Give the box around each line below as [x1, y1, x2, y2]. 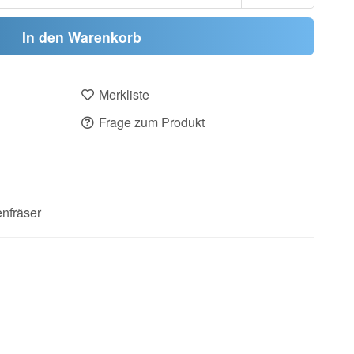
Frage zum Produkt [98, 112, 205, 131]
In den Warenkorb [21, 26, 141, 47]
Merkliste [98, 85, 149, 104]
